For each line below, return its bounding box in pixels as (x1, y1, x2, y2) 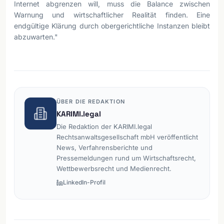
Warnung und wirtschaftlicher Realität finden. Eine (14, 10, 210, 19)
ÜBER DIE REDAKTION (56, 98, 125, 105)
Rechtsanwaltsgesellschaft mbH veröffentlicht (56, 133, 198, 141)
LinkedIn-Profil (63, 178, 105, 186)
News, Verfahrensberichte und (56, 143, 152, 151)
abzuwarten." (14, 32, 58, 41)
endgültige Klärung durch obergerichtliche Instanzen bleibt (14, 21, 210, 30)
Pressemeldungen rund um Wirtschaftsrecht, (56, 154, 196, 162)
